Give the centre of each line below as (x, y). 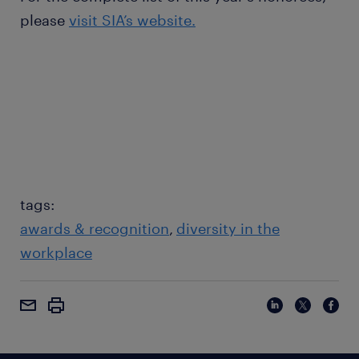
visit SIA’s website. (132, 20)
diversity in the (228, 229)
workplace (56, 253)
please (44, 20)
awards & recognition (95, 229)
